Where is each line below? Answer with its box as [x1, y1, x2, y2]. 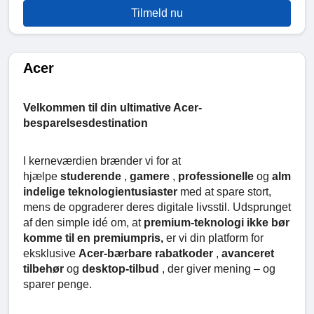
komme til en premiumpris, [23, 231, 166, 244]
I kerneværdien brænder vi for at [23, 154, 181, 167]
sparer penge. [23, 278, 92, 290]
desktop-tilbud [82, 262, 162, 275]
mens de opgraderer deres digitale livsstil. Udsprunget [23, 200, 291, 213]
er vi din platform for [166, 231, 264, 244]
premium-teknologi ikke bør [144, 216, 289, 228]
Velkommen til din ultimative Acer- [23, 101, 202, 114]
